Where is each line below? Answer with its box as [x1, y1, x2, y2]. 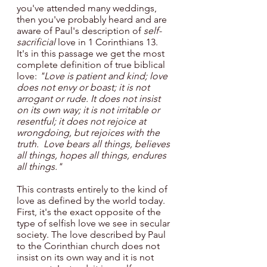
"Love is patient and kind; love [39, 70, 170, 82]
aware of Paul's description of [17, 25, 141, 37]
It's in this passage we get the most [17, 48, 167, 60]
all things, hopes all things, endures [17, 150, 169, 162]
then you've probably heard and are [17, 14, 169, 26]
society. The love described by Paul [17, 229, 168, 241]
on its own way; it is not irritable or [17, 104, 162, 116]
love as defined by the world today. [17, 195, 167, 207]
